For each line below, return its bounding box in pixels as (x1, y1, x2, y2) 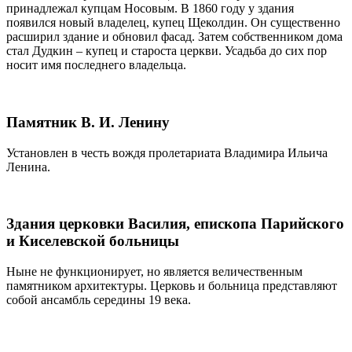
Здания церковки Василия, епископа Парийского (6, 215, 344, 233)
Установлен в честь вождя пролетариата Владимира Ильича (6, 145, 328, 159)
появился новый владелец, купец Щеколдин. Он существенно (6, 16, 340, 30)
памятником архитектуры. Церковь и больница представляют (6, 279, 337, 293)
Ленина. (6, 159, 50, 174)
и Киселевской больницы (6, 233, 179, 250)
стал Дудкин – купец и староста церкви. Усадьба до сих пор (6, 44, 327, 58)
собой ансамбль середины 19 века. (6, 293, 191, 307)
